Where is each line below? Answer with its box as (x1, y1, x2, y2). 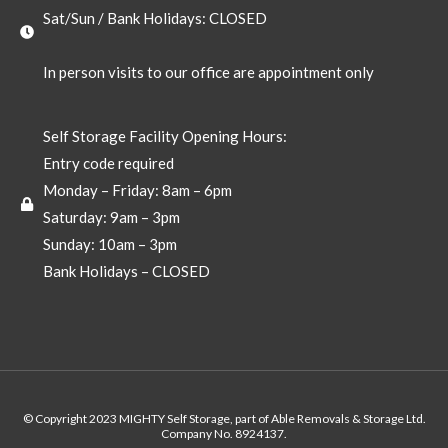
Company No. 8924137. (161, 425, 287, 441)
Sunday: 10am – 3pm (42, 234, 177, 253)
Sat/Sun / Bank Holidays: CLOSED (42, 8, 267, 27)
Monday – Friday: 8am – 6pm (42, 180, 232, 199)
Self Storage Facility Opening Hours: (42, 126, 287, 145)
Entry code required (42, 153, 174, 172)
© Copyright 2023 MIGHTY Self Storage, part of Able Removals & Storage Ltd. (22, 410, 426, 426)
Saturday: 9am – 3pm (42, 207, 180, 226)
